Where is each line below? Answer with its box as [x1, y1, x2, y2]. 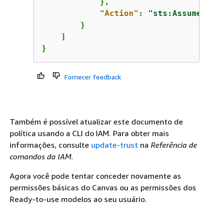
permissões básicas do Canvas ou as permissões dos [10, 182, 196, 192]
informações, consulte [10, 139, 91, 150]
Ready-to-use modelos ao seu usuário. [10, 194, 147, 204]
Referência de [151, 139, 197, 150]
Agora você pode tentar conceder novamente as [10, 170, 181, 181]
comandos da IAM [10, 151, 71, 161]
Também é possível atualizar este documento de [10, 116, 183, 126]
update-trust [91, 139, 138, 150]
